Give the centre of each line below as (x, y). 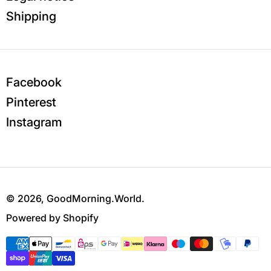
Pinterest (31, 102)
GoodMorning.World (94, 198)
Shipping (31, 16)
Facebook (34, 82)
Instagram (34, 122)
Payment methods (57, 244)
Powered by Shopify (52, 217)
